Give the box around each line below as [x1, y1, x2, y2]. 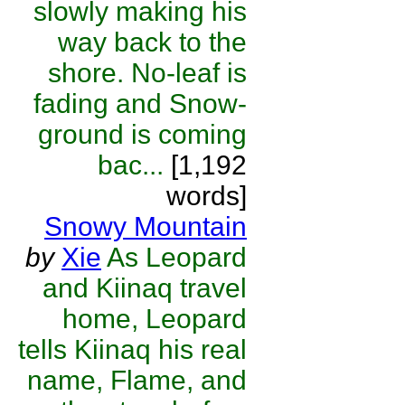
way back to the [58, 27, 247, 57]
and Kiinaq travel [42, 273, 247, 303]
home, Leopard [62, 304, 247, 334]
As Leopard [107, 242, 247, 272]
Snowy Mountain [44, 212, 247, 241]
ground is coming [38, 119, 247, 149]
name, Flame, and [27, 365, 247, 395]
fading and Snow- [33, 89, 247, 118]
